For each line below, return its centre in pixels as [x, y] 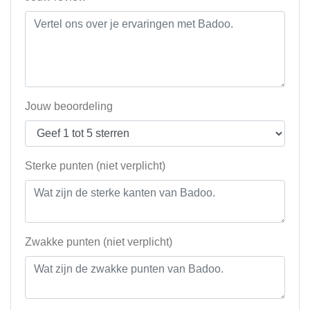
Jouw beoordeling [69, 107]
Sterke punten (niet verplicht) [95, 166]
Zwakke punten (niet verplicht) [99, 242]
